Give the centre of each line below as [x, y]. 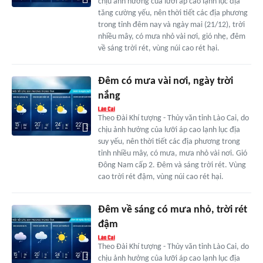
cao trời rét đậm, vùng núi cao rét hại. [161, 177]
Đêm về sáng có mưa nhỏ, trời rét [172, 210]
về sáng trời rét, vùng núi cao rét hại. [159, 49]
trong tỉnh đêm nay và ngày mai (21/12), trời [171, 25]
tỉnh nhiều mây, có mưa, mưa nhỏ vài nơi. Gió [172, 154]
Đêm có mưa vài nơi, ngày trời [165, 82]
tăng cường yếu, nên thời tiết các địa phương [173, 14]
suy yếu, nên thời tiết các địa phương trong [169, 142]
